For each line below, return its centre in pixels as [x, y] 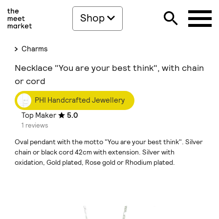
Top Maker [39, 115]
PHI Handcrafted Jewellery [80, 100]
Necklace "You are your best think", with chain [109, 68]
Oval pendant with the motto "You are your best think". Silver [109, 142]
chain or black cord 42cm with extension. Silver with [95, 152]
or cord [30, 81]
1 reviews [35, 125]
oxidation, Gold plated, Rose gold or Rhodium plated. [95, 162]
